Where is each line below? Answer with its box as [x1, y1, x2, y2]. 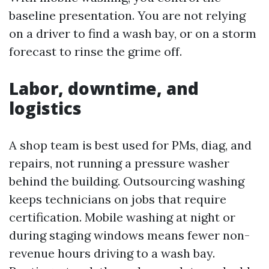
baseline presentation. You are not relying [9, 8, 246, 23]
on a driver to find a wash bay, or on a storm [9, 26, 256, 41]
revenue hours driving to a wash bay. [9, 246, 215, 261]
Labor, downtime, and [9, 77, 199, 100]
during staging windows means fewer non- [9, 228, 250, 243]
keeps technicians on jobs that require [9, 192, 226, 207]
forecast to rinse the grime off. [9, 44, 182, 59]
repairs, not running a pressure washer [9, 156, 229, 171]
